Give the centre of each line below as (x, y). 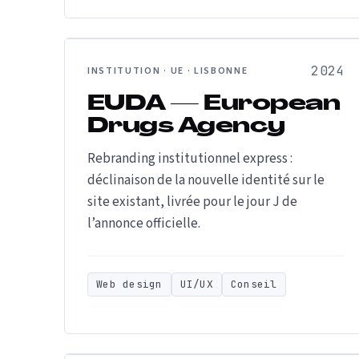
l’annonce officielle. (144, 224)
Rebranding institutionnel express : (190, 159)
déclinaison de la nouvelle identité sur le (206, 180)
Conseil (254, 284)
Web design (129, 284)
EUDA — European (214, 105)
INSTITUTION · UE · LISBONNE (168, 71)
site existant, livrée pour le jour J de (192, 202)
